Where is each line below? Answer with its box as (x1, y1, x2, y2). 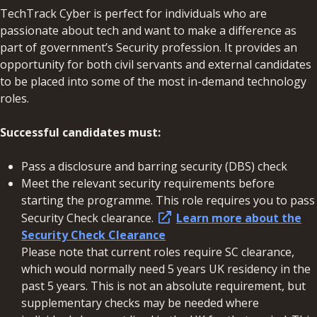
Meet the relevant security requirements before (21, 175, 275, 192)
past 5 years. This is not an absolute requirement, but (21, 278, 306, 294)
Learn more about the (176, 210, 301, 226)
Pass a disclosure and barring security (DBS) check (21, 158, 287, 175)
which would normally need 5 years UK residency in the (21, 261, 311, 277)
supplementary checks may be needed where (21, 295, 259, 311)
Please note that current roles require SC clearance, (21, 244, 294, 260)
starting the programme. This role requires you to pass (21, 192, 315, 209)
